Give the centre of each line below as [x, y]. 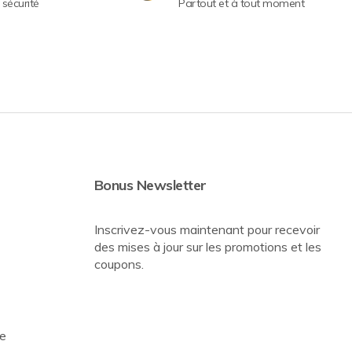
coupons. [119, 264]
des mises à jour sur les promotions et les [207, 247]
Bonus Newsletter [150, 185]
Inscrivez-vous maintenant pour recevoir [207, 230]
